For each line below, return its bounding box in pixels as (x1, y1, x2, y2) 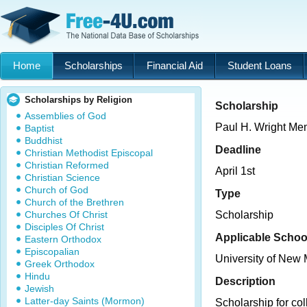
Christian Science (25, 172, 100, 183)
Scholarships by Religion (25, 95, 132, 105)
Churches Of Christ (25, 209, 108, 220)
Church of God (25, 184, 88, 195)
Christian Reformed (25, 160, 109, 171)
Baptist (25, 123, 54, 134)
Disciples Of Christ (25, 221, 104, 232)
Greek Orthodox (25, 258, 95, 269)
